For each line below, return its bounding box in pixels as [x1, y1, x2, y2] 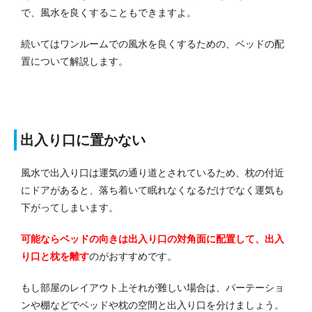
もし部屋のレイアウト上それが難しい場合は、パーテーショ [21, 282, 284, 294]
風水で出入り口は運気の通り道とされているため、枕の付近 [21, 167, 284, 179]
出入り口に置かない [20, 132, 146, 148]
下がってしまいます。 [21, 202, 118, 214]
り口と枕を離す [21, 251, 89, 263]
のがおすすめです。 [89, 251, 177, 263]
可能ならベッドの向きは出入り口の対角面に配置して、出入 [21, 233, 284, 245]
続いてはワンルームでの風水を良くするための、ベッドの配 [21, 38, 284, 50]
